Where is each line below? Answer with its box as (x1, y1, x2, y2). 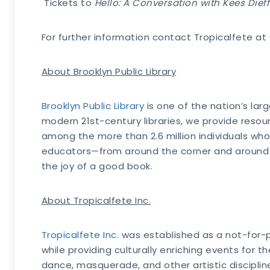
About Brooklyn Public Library (41, 65, 177, 78)
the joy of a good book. (41, 160, 153, 173)
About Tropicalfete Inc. (41, 194, 151, 207)
